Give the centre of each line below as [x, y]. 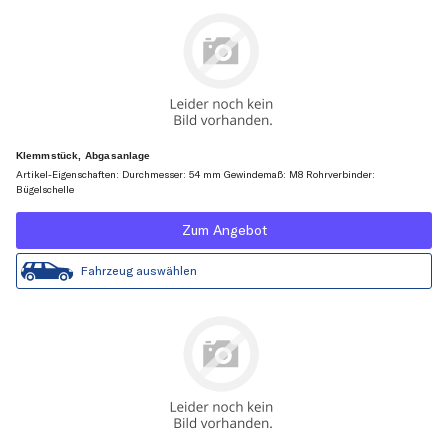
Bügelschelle [45, 190]
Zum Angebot [224, 230]
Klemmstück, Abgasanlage [83, 156]
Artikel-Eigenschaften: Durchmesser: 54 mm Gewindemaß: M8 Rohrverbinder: [195, 175]
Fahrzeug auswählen [139, 271]
